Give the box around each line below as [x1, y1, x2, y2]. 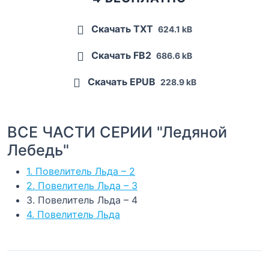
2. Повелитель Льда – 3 [26, 180, 138, 192]
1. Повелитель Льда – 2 [26, 165, 135, 178]
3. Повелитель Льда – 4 [26, 194, 138, 207]
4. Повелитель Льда [26, 208, 120, 221]
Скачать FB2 [89, 49, 154, 62]
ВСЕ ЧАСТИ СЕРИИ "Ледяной [7, 123, 227, 142]
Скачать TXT [89, 23, 156, 35]
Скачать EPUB [85, 76, 158, 88]
